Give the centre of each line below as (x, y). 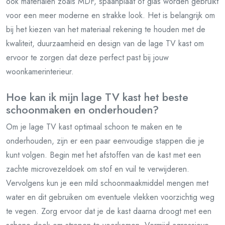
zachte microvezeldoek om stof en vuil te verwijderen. (98, 169)
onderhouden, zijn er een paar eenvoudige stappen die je (105, 141)
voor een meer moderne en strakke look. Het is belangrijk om (110, 15)
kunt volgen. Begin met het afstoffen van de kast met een (103, 155)
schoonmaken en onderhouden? (82, 109)
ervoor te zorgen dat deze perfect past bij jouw (87, 57)
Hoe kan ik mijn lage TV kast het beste (97, 97)
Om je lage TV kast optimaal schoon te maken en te (94, 127)
